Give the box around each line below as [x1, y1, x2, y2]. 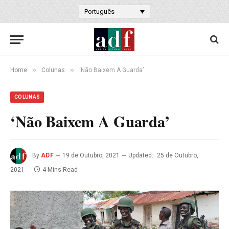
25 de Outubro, [157, 152, 199, 159]
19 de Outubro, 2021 [62, 152, 120, 159]
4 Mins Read [42, 166, 78, 173]
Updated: [128, 152, 154, 159]
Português [84, 8, 114, 16]
